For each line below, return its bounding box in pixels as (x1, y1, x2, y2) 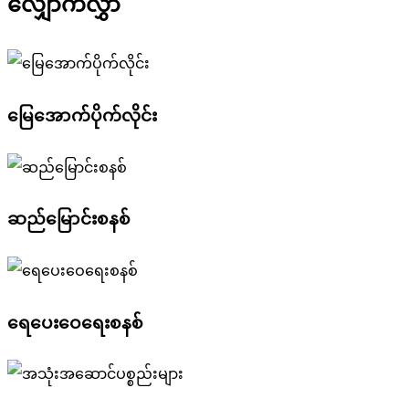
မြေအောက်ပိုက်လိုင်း (7, 105, 157, 125)
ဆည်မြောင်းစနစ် (7, 209, 131, 229)
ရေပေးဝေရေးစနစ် (7, 312, 143, 332)
